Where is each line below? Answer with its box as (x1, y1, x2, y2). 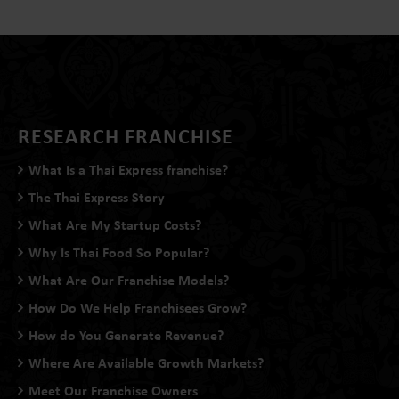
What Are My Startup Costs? (28, 215, 201, 234)
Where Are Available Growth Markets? (28, 353, 264, 372)
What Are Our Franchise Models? (28, 270, 229, 289)
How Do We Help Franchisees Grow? (28, 297, 247, 317)
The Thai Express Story (28, 187, 165, 207)
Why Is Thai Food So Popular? (28, 242, 209, 262)
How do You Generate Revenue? (28, 325, 224, 345)
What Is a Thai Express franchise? (28, 159, 228, 179)
